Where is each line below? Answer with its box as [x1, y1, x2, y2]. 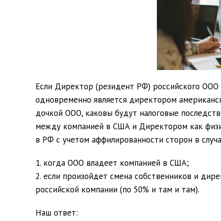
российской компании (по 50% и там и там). [36, 184, 199, 195]
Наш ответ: [36, 207, 78, 218]
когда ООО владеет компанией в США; [43, 157, 189, 168]
